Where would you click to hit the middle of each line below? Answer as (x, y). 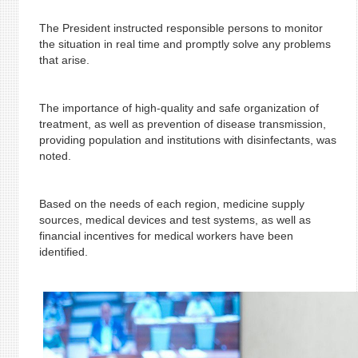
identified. (63, 252)
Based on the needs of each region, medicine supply (171, 204)
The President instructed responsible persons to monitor (181, 28)
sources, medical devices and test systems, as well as (175, 220)
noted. (55, 156)
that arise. (64, 60)
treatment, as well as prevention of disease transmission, (182, 124)
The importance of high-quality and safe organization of (179, 108)
